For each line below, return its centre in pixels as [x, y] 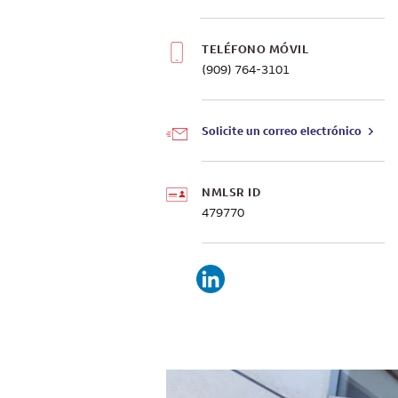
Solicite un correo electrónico [282, 131]
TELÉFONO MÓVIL [255, 49]
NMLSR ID [231, 192]
